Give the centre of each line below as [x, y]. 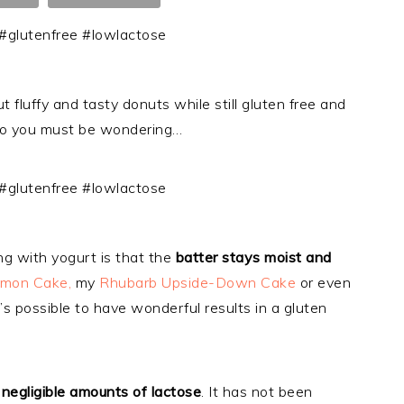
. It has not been [257, 391]
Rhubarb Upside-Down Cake [197, 282]
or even [323, 282]
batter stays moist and [253, 257]
